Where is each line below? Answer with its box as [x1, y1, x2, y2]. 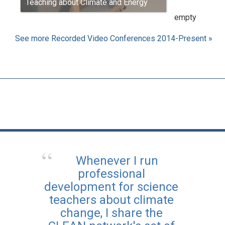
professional [77, 166, 145, 181]
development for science [44, 179, 178, 194]
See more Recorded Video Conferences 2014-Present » [15, 33, 212, 43]
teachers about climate [49, 192, 174, 207]
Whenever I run [75, 153, 158, 168]
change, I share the [60, 205, 163, 220]
